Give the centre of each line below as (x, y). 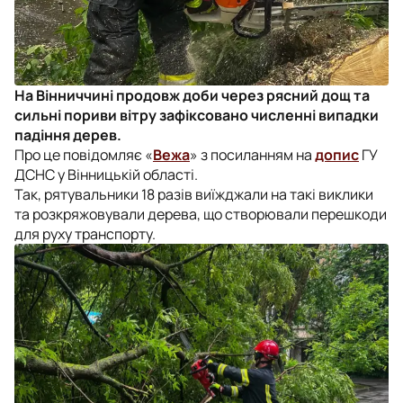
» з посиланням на (252, 154)
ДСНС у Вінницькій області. (106, 174)
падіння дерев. (68, 134)
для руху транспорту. (85, 233)
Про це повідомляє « (84, 154)
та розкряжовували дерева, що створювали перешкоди (201, 214)
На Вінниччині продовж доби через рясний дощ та (192, 95)
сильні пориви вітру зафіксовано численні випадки (197, 115)
